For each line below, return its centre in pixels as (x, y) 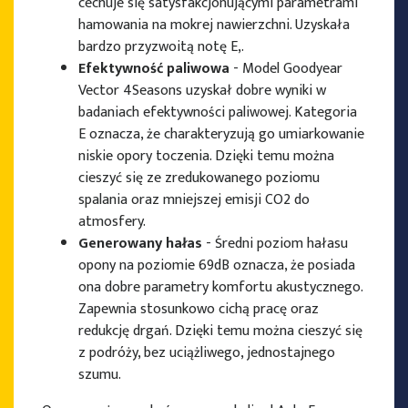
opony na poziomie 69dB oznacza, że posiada (217, 266)
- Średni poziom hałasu (275, 244)
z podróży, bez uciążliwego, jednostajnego (207, 353)
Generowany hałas (140, 244)
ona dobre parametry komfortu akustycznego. (220, 288)
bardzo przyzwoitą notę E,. (161, 47)
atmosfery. (112, 222)
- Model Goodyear (286, 69)
